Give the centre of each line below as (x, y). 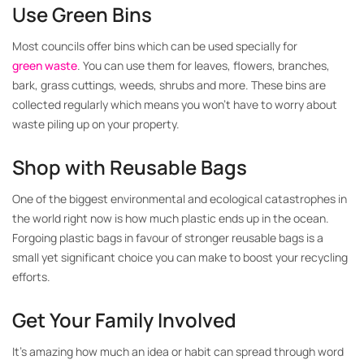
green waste (45, 65)
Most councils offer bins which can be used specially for (155, 46)
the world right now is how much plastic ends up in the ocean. (171, 218)
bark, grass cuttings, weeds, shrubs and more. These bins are (169, 85)
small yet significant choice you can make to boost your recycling (180, 257)
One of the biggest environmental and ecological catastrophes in (180, 199)
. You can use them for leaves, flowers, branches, (204, 65)
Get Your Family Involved (124, 320)
